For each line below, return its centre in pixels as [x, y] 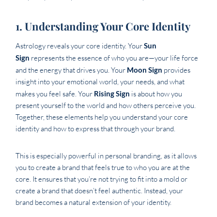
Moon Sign [145, 70]
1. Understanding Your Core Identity [103, 26]
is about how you [156, 94]
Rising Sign [112, 94]
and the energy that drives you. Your [71, 70]
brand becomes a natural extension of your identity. [93, 202]
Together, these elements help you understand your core [102, 117]
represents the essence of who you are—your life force [114, 58]
